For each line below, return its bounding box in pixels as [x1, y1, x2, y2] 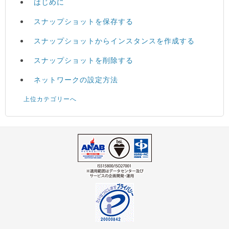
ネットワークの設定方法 [34, 75, 119, 84]
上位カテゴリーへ [24, 95, 77, 103]
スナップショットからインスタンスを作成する [34, 36, 195, 45]
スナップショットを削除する [34, 55, 134, 64]
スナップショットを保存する [34, 16, 134, 26]
